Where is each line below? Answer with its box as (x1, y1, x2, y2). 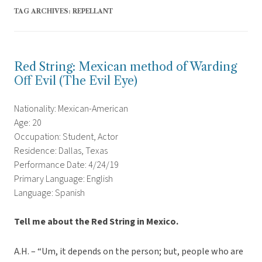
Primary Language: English (14, 173, 113, 186)
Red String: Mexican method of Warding (14, 60, 237, 74)
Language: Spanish (14, 187, 85, 200)
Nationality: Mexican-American (14, 102, 128, 116)
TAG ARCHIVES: (14, 7, 73, 16)
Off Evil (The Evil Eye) (14, 74, 137, 88)
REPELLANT (73, 7, 113, 16)
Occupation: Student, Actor (14, 130, 118, 144)
